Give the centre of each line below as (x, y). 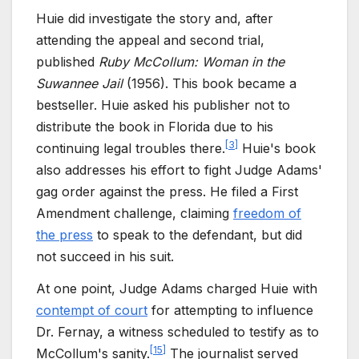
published (67, 62)
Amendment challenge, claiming (135, 214)
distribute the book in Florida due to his (155, 127)
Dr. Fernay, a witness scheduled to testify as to (177, 332)
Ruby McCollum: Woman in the (192, 62)
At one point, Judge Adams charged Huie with (177, 289)
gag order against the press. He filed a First (167, 192)
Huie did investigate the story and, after (155, 19)
